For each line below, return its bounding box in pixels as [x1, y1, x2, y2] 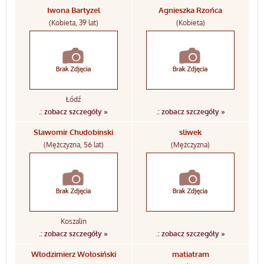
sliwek [179, 127, 202, 137]
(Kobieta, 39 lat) [48, 18, 98, 27]
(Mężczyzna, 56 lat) [43, 140, 104, 149]
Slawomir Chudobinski [34, 127, 113, 137]
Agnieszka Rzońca [159, 5, 222, 15]
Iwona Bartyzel [47, 5, 100, 15]
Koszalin [60, 217, 87, 226]
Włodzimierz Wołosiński [31, 249, 116, 259]
